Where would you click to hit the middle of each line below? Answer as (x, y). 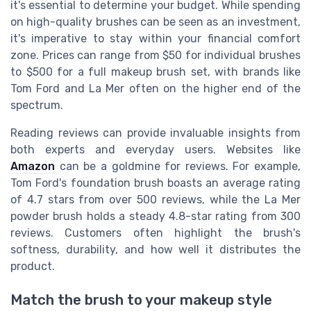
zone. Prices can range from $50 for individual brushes (155, 55)
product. (33, 266)
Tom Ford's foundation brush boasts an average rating (155, 183)
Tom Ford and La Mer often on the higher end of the (155, 88)
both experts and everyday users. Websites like (155, 149)
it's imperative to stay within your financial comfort (155, 38)
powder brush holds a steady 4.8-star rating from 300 (155, 216)
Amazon (33, 166)
